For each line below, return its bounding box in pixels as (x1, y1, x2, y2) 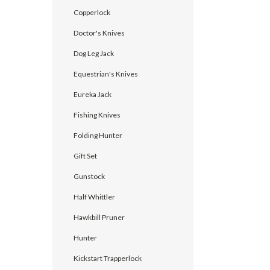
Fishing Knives (74, 110, 121, 119)
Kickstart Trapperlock (74, 253, 142, 263)
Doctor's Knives (74, 28, 125, 37)
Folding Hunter (74, 130, 122, 140)
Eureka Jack (74, 89, 111, 99)
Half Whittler (74, 192, 115, 201)
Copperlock (74, 7, 110, 17)
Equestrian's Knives (74, 69, 138, 78)
